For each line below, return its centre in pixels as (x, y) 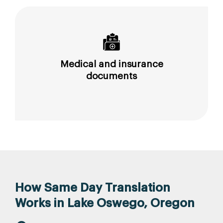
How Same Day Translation (93, 187)
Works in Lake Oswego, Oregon (105, 203)
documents (111, 76)
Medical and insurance (111, 64)
